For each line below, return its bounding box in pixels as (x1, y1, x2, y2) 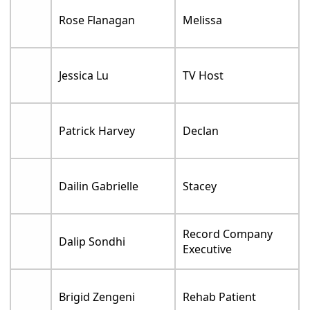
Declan (183, 122, 219, 138)
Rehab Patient (183, 289, 257, 304)
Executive (183, 241, 232, 257)
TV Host (183, 67, 224, 83)
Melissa (183, 12, 223, 28)
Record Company (183, 226, 273, 241)
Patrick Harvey (59, 122, 136, 138)
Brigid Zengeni (59, 289, 136, 304)
